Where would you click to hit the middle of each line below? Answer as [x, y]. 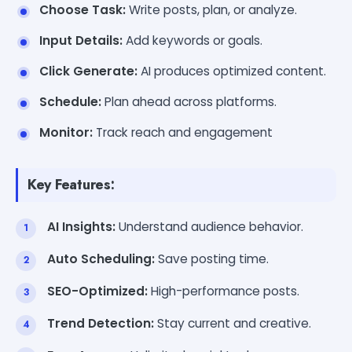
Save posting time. [212, 258]
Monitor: [66, 132]
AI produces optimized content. [232, 71]
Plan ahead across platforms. [189, 101]
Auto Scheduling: [101, 258]
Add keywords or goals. [192, 40]
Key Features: [71, 184]
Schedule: [70, 101]
